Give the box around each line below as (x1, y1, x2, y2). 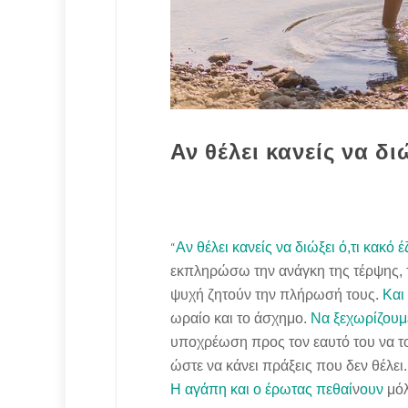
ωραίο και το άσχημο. (170, 311, 311, 327)
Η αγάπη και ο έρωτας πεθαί (170, 382, 352, 398)
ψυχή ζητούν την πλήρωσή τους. (170, 287, 382, 303)
